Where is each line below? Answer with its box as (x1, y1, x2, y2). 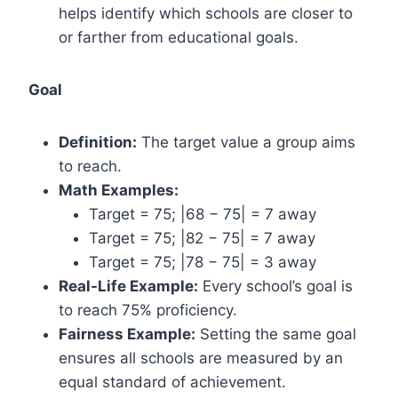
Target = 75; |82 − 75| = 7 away (89, 229, 315, 247)
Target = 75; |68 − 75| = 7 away (89, 205, 316, 223)
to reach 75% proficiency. (59, 301, 237, 319)
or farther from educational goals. (59, 28, 298, 46)
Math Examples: (59, 181, 179, 199)
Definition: (59, 133, 137, 151)
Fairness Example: (59, 325, 195, 343)
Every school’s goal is (198, 277, 353, 295)
